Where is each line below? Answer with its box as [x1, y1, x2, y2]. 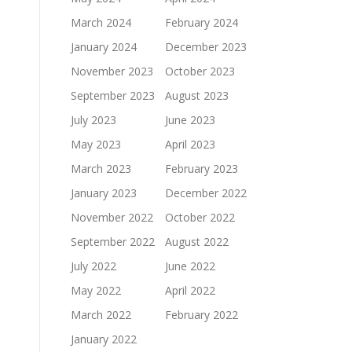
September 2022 [71, 233, 155, 249]
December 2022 [165, 185, 247, 200]
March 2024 [71, 14, 131, 30]
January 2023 [71, 185, 137, 200]
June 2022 [165, 258, 215, 273]
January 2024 [71, 38, 137, 54]
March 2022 [71, 306, 131, 322]
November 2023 [71, 63, 153, 79]
